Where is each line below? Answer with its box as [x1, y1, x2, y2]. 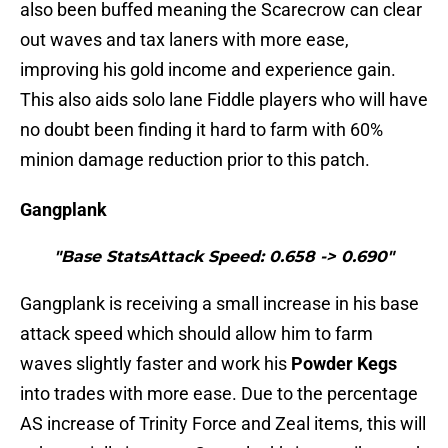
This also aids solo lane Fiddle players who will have [20, 89, 428, 111]
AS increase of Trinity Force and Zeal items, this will [20, 413, 426, 435]
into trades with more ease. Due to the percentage [20, 383, 418, 405]
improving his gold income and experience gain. [20, 59, 396, 81]
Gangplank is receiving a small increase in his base [20, 293, 419, 315]
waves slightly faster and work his [20, 353, 291, 375]
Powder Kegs [291, 353, 397, 375]
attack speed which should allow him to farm [20, 323, 373, 345]
